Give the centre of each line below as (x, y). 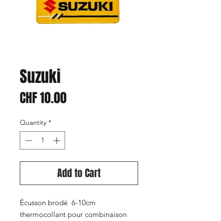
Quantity (33, 122)
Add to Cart (79, 173)
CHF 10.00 (43, 98)
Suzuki (40, 77)
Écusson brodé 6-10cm (58, 203)
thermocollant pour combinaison (73, 214)
